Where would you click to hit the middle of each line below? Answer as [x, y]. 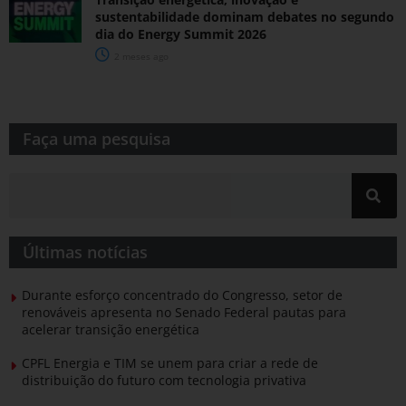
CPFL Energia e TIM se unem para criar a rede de [170, 362]
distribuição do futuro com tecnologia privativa [164, 380]
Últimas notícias [85, 251]
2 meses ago [140, 56]
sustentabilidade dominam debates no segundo [245, 16]
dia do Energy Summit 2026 [181, 34]
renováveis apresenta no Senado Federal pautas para [184, 312]
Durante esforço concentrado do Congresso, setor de [182, 295]
